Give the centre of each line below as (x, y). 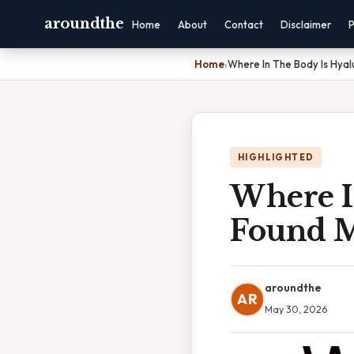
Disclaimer (306, 24)
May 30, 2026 (296, 309)
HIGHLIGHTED (276, 157)
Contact (244, 24)
